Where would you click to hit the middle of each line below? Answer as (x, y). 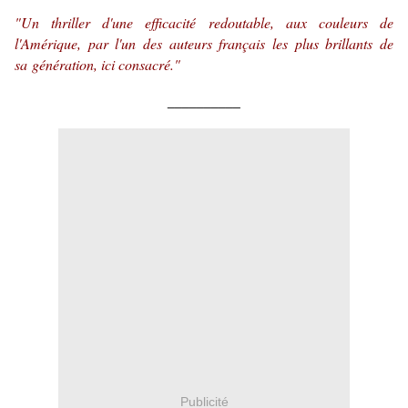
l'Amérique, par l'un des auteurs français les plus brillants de (204, 44)
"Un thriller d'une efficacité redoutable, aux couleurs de (204, 23)
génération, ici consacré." (106, 65)
